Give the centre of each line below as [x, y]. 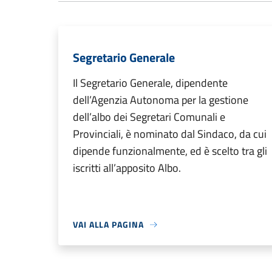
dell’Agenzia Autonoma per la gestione [161, 100]
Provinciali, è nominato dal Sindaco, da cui [170, 134]
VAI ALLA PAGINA [108, 225]
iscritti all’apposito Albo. [127, 168]
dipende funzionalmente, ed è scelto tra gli [170, 151]
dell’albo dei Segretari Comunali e [149, 117]
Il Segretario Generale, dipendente [150, 83]
